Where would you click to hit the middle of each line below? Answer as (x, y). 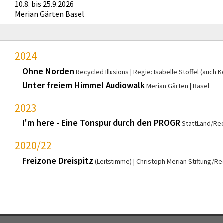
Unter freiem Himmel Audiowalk (84, 85)
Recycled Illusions (102, 72)
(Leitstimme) (113, 162)
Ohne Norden (48, 71)
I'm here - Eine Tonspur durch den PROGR (101, 123)
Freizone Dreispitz (58, 161)
